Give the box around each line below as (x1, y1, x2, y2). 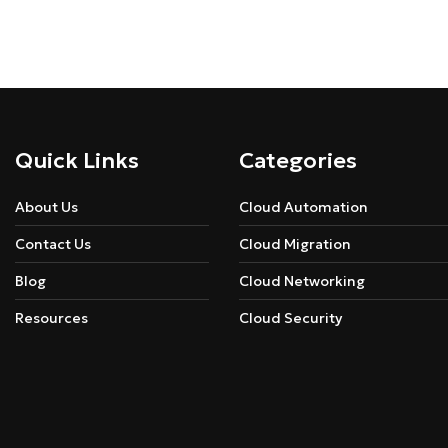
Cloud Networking (239, 272, 365, 291)
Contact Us (15, 235, 91, 254)
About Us (15, 198, 78, 217)
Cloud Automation (239, 198, 368, 217)
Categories (239, 147, 357, 175)
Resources (15, 309, 88, 328)
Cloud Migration (239, 235, 351, 254)
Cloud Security (239, 309, 342, 328)
